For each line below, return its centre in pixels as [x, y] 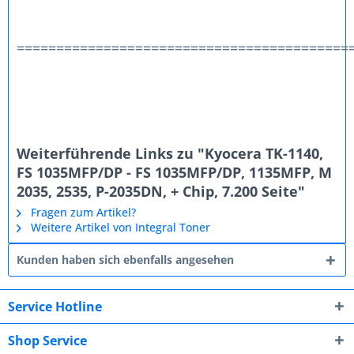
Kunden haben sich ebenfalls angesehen [125, 260]
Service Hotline [55, 307]
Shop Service [47, 341]
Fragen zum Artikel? [82, 212]
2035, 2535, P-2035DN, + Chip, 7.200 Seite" [161, 191]
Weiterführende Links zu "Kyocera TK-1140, [170, 153]
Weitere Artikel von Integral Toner [119, 227]
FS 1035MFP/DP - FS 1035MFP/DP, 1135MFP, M [174, 172]
